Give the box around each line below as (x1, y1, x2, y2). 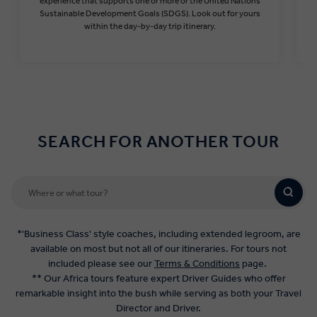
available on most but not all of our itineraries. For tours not (30, 242, 287, 255)
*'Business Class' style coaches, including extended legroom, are (16, 227, 301, 240)
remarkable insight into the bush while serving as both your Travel (16, 287, 301, 299)
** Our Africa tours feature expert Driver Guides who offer (31, 272, 286, 284)
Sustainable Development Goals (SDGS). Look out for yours (39, 8, 260, 18)
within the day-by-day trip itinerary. (83, 21, 216, 31)
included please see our (48, 257, 154, 270)
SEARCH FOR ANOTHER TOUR (38, 131, 279, 151)
